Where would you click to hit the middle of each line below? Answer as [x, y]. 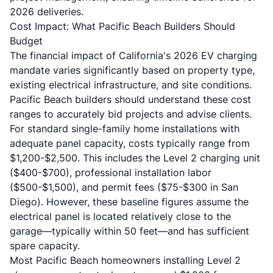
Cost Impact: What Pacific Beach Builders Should [122, 26]
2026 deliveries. [47, 12]
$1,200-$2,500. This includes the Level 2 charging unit [135, 158]
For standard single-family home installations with [125, 129]
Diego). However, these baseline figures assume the [129, 202]
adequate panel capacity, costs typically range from [130, 143]
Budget [26, 41]
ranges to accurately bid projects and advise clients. [131, 114]
